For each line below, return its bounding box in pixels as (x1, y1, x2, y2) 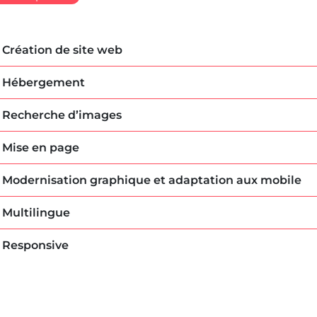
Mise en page (2, 141, 80, 154)
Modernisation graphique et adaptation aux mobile (2, 173, 302, 187)
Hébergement (2, 76, 86, 89)
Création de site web (2, 43, 123, 57)
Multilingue (2, 206, 71, 219)
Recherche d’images (2, 108, 122, 122)
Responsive (2, 238, 69, 252)
